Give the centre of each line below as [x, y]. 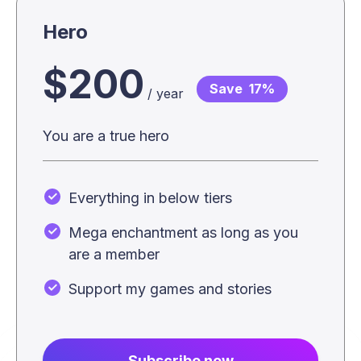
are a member [114, 254]
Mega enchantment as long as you [183, 232]
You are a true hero [106, 136]
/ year [166, 93]
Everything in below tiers [150, 198]
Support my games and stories [170, 289]
